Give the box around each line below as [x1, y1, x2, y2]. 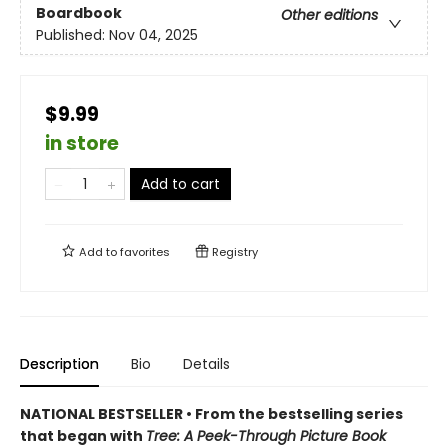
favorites [120, 244, 170, 260]
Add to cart [141, 174, 220, 194]
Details [183, 354, 230, 374]
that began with [20, 426, 146, 446]
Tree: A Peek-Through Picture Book [146, 426, 386, 446]
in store [45, 130, 119, 157]
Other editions [281, 5, 378, 26]
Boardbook [36, 3, 122, 24]
